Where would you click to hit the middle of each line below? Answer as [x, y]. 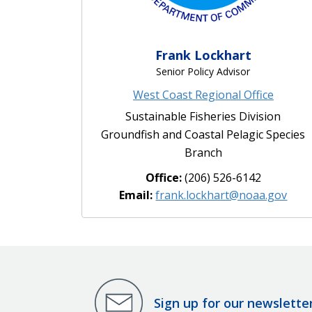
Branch [203, 153]
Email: [138, 195]
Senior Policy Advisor [203, 72]
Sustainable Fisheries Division [203, 117]
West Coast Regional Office [203, 95]
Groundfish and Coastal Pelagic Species [203, 135]
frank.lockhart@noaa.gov [221, 195]
